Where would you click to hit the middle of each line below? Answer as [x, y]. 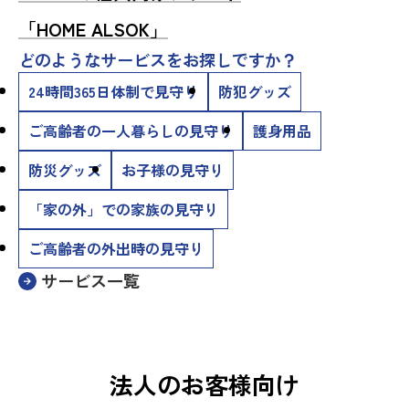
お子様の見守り [173, 170]
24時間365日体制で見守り [113, 91]
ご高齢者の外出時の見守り [116, 248]
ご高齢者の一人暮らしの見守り [131, 131]
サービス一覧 [90, 280]
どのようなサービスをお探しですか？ [158, 59]
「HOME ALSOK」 [93, 29]
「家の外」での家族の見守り [123, 209]
